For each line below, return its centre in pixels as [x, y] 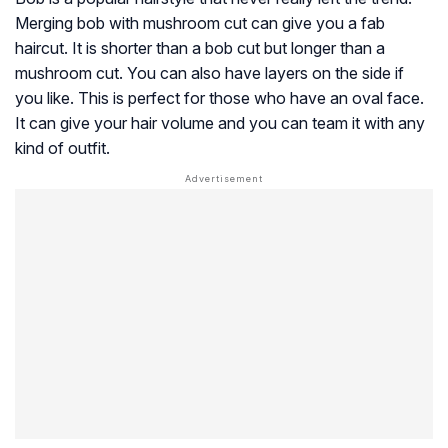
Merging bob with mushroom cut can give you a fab [200, 22]
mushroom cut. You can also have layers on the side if [209, 72]
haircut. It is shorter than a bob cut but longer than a [200, 47]
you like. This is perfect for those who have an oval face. [219, 97]
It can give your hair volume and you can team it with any [220, 122]
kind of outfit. [62, 147]
